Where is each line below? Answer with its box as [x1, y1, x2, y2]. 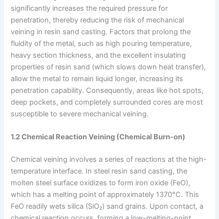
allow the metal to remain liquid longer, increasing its [11, 74, 184, 83]
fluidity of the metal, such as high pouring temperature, [11, 39, 192, 48]
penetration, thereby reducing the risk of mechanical [11, 15, 184, 24]
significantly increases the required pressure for [11, 3, 168, 13]
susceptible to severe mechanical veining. [11, 109, 149, 118]
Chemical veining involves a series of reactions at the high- [11, 154, 207, 164]
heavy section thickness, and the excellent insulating [11, 50, 186, 60]
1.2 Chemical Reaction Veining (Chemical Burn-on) [11, 132, 186, 141]
